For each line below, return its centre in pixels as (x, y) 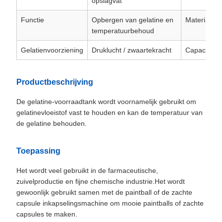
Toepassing (38, 151)
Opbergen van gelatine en (132, 20)
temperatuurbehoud (123, 31)
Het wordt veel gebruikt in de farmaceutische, (87, 171)
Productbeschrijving (55, 82)
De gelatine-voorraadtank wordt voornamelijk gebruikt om (106, 102)
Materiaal (200, 20)
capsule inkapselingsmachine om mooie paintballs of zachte (110, 203)
